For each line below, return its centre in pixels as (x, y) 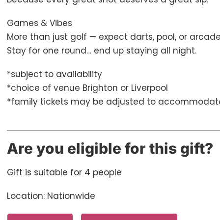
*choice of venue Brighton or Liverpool (87, 88)
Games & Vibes (39, 23)
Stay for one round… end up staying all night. (101, 50)
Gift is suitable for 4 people (64, 172)
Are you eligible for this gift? (110, 148)
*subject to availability (54, 74)
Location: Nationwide (51, 196)
